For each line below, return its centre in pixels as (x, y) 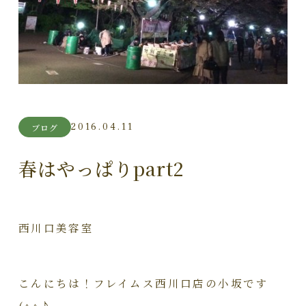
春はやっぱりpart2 (101, 169)
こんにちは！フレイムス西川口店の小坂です (143, 283)
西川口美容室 (56, 228)
